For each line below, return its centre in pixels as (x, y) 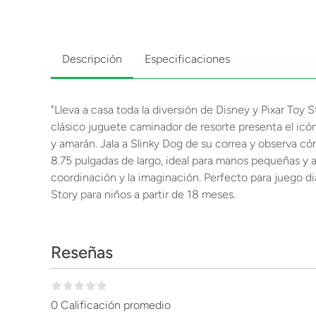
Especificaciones (187, 59)
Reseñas (82, 252)
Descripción (92, 59)
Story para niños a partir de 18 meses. (143, 194)
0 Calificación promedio (111, 305)
